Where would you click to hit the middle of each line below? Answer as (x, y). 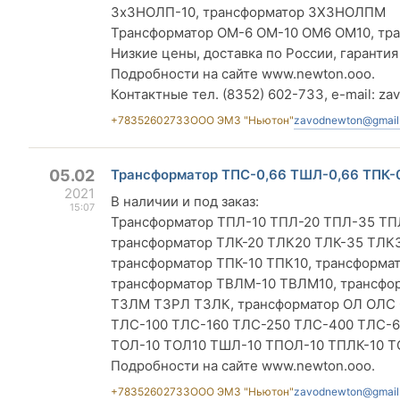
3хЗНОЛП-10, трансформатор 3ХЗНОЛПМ (248, 12)
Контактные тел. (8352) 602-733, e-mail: (245, 94)
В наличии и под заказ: (185, 201)
